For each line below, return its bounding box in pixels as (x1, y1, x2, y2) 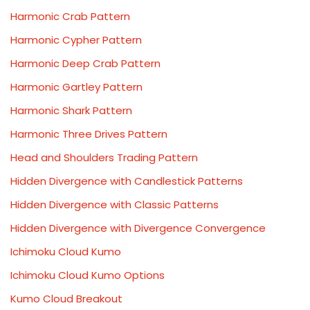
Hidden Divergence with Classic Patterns (10, 197, 219, 212)
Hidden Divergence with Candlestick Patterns (10, 174, 243, 188)
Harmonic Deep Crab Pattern (10, 56, 161, 71)
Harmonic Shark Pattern (10, 103, 132, 118)
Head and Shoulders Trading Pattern (10, 150, 198, 165)
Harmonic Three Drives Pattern (10, 127, 167, 141)
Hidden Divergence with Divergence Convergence (10, 221, 266, 235)
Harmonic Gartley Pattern (10, 80, 143, 94)
